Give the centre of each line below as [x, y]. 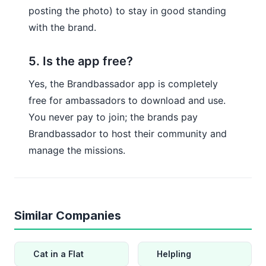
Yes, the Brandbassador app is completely [123, 83]
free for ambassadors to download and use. [127, 100]
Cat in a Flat [58, 254]
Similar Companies [68, 215]
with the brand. [62, 27]
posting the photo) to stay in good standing [127, 10]
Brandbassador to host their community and [128, 133]
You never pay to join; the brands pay [113, 117]
